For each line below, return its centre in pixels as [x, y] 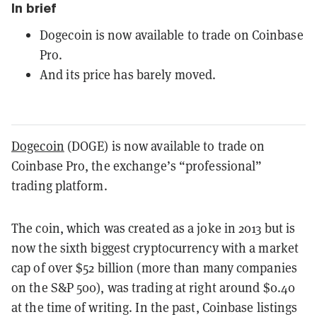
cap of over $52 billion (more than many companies [154, 267]
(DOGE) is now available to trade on [165, 146]
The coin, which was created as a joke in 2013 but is [154, 228]
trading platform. [61, 185]
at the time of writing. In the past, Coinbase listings [155, 307]
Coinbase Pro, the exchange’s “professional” [137, 166]
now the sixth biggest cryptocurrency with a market [155, 248]
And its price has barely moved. [128, 74]
